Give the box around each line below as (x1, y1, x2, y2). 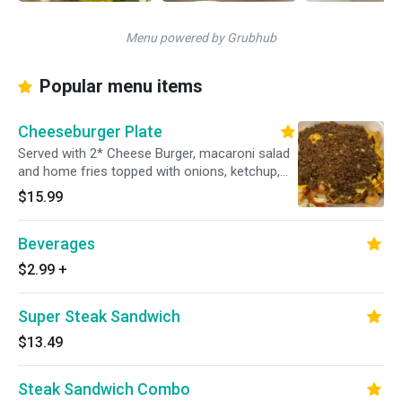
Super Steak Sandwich (18, 307, 180, 326)
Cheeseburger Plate (18, 122, 162, 141)
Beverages (18, 234, 95, 253)
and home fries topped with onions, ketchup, (18, 163, 280, 179)
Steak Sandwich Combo (18, 380, 190, 398)
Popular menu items (35, 75, 203, 97)
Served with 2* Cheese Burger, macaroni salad (18, 145, 290, 162)
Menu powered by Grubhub (126, 31, 276, 45)
